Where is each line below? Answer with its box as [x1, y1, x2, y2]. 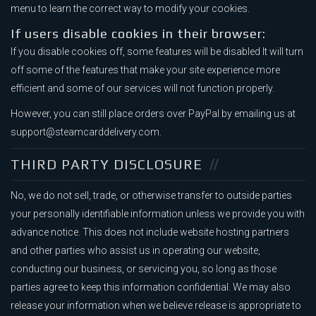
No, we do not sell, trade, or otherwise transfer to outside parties [11, 190, 292, 202]
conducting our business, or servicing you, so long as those [11, 263, 276, 275]
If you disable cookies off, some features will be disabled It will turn [11, 46, 303, 58]
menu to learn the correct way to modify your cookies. [11, 3, 250, 15]
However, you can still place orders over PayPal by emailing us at [11, 108, 296, 120]
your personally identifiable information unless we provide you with [11, 208, 305, 220]
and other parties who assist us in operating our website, [11, 245, 260, 257]
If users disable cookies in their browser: [11, 26, 266, 42]
